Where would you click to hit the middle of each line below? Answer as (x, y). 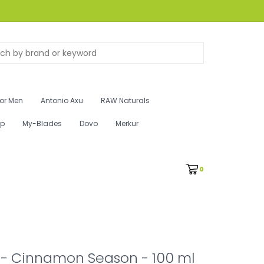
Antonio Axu (62, 100)
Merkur (127, 123)
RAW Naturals (125, 100)
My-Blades (42, 123)
